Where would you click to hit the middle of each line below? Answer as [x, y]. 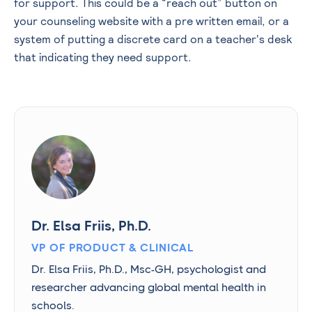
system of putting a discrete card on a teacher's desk [153, 40]
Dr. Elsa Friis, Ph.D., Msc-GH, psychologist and [149, 270]
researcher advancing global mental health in [149, 288]
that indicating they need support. [103, 58]
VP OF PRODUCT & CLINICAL [113, 248]
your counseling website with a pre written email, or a [151, 22]
